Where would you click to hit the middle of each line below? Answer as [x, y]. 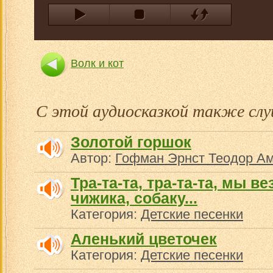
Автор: [93, 158]
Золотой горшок [131, 142]
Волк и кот [97, 63]
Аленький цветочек [144, 239]
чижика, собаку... [134, 198]
